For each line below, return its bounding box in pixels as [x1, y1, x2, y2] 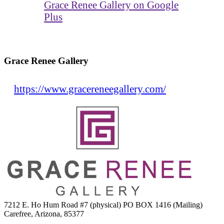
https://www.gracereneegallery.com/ [14, 83, 166, 95]
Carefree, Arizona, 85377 [4, 209, 84, 218]
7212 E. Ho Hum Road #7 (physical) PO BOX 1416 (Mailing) [4, 200, 202, 209]
